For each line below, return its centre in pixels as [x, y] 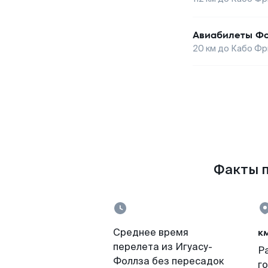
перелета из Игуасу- [163, 247]
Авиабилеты [223, 35]
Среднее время [151, 232]
